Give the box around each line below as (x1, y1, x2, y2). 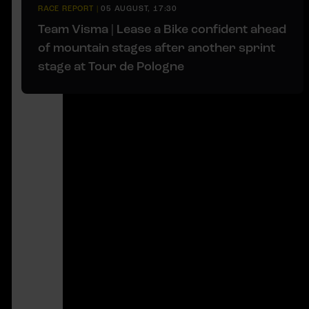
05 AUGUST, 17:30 (101, 3, 178, 13)
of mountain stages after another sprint (38, 39, 275, 55)
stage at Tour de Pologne (38, 58, 184, 74)
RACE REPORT (38, 3, 94, 13)
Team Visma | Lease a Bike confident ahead (38, 21, 286, 37)
